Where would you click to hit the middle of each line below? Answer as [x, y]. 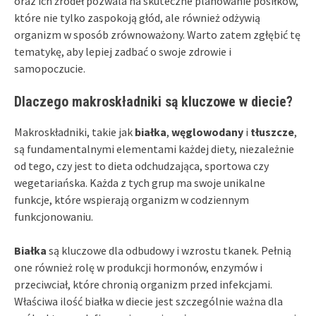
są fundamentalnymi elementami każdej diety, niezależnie [154, 148]
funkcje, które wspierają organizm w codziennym [132, 199]
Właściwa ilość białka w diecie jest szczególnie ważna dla [148, 301]
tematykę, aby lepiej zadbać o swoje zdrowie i [123, 51]
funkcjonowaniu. [54, 216]
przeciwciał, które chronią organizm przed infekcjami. [143, 284]
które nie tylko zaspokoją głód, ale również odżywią [137, 17]
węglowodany [207, 132]
